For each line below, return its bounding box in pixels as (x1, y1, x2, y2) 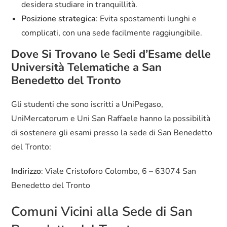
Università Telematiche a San (11, 60, 162, 75)
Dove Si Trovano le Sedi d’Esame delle (11, 47, 211, 62)
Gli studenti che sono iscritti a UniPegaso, (11, 99, 164, 110)
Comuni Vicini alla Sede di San (11, 203, 193, 221)
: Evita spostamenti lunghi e (96, 13, 197, 25)
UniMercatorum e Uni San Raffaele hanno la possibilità (11, 113, 211, 125)
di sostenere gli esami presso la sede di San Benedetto (11, 127, 213, 139)
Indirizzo (11, 166, 42, 177)
